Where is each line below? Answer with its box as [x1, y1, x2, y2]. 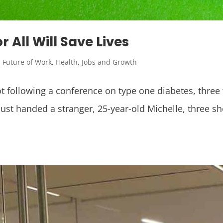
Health [56, 57, 78, 67]
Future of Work [2, 57, 52, 67]
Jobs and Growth [82, 57, 137, 67]
